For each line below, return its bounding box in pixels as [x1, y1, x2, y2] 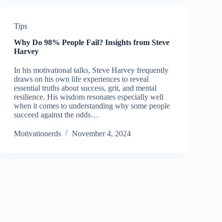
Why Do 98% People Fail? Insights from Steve [13, 38, 169, 47]
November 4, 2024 [71, 129, 131, 138]
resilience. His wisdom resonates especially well [13, 93, 164, 101]
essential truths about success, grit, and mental [13, 84, 157, 92]
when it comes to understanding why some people [13, 102, 170, 110]
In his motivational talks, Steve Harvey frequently [13, 66, 168, 74]
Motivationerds [13, 129, 61, 138]
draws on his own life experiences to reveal [13, 75, 149, 83]
